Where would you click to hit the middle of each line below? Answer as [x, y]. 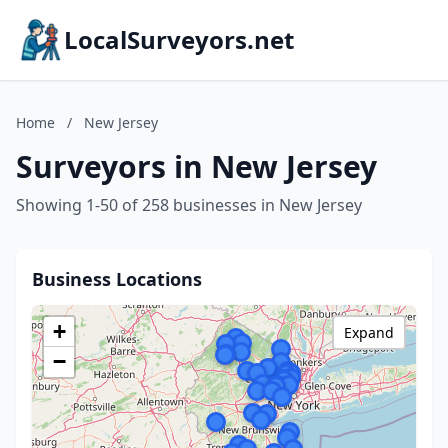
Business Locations [117, 279]
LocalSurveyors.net [179, 39]
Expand [369, 332]
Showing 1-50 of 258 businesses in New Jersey [189, 205]
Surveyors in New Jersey [196, 166]
